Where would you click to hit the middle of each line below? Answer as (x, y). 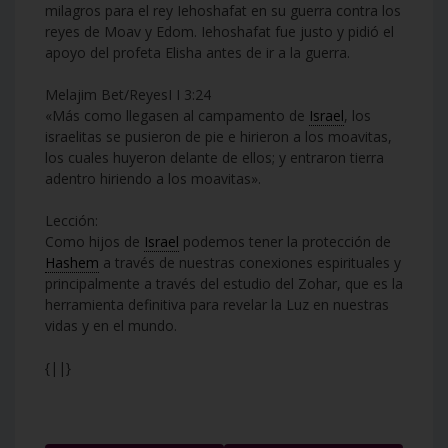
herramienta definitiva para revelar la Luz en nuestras (217, 304)
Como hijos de (94, 241)
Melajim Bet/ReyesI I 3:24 (128, 94)
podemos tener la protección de (285, 241)
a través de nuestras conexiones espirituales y (250, 262)
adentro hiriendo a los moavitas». (153, 178)
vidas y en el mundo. (111, 325)
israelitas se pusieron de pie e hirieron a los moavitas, (218, 136)
